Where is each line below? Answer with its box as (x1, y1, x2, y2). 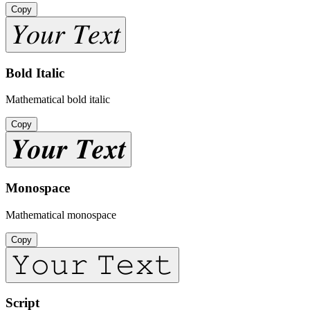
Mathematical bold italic (6, 93, 110, 106)
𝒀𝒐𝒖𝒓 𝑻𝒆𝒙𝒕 (11, 134, 126, 165)
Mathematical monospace (6, 208, 116, 221)
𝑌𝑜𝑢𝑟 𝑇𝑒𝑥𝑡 (11, 18, 120, 49)
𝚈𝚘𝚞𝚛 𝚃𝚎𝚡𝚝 (11, 248, 174, 280)
